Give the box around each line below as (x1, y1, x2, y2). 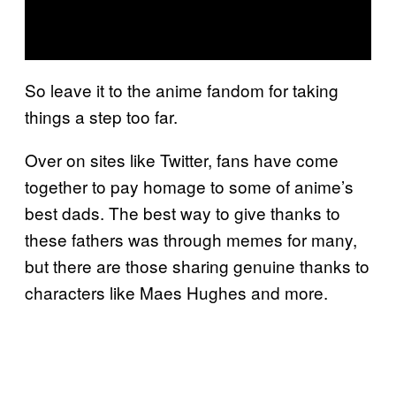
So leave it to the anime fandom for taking (25, 77, 339, 102)
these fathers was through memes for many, (25, 226, 357, 251)
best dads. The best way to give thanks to (25, 200, 340, 225)
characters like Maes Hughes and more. (25, 279, 328, 304)
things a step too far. (25, 103, 178, 128)
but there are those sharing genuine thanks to (25, 253, 369, 278)
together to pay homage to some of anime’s (25, 173, 354, 198)
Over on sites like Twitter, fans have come (25, 147, 339, 171)
